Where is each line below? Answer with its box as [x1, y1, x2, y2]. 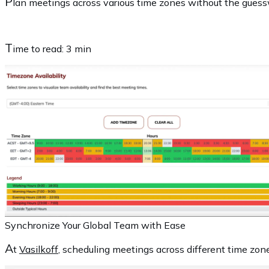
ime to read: [13, 42, 66, 55]
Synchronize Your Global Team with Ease [5, 219, 186, 231]
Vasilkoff [19, 243, 58, 255]
